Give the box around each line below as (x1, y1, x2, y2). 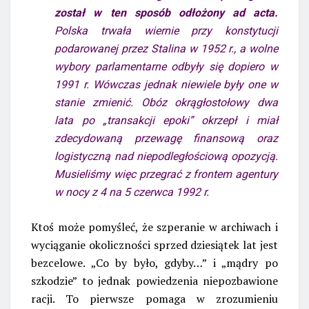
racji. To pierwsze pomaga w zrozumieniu (31, 290, 278, 306)
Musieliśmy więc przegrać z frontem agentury (54, 167, 278, 181)
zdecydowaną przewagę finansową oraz (54, 131, 278, 145)
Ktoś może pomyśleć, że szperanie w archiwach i (31, 219, 278, 235)
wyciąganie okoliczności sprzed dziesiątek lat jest (31, 237, 278, 252)
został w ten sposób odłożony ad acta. (54, 6, 278, 19)
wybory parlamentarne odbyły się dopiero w (54, 59, 278, 73)
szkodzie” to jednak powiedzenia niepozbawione (31, 272, 278, 288)
